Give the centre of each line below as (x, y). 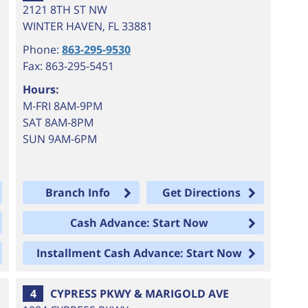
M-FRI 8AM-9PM (63, 106)
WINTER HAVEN (63, 26)
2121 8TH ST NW (65, 10)
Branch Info (77, 192)
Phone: (43, 49)
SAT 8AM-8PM (58, 122)
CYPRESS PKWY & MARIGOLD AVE (140, 294)
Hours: (41, 89)
